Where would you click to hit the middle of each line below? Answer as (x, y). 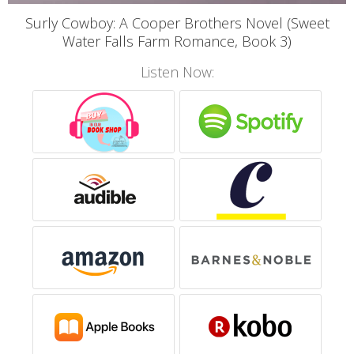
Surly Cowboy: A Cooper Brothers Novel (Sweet (177, 23)
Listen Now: (177, 72)
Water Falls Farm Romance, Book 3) (177, 41)
